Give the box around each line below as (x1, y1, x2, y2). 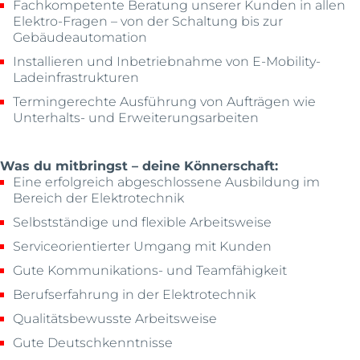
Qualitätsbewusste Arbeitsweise (13, 309, 218, 327)
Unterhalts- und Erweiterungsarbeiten (13, 108, 260, 126)
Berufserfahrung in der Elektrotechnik (13, 285, 256, 303)
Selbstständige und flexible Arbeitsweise (13, 213, 272, 231)
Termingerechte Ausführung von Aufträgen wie (13, 92, 317, 110)
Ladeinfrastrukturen (13, 68, 140, 86)
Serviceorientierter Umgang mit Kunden (13, 237, 272, 255)
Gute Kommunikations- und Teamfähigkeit (13, 261, 288, 279)
